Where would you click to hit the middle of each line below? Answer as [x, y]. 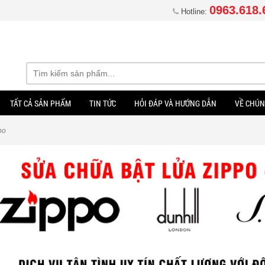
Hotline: [194, 12]
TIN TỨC [103, 103]
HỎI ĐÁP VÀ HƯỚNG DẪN [175, 103]
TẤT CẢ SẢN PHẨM [41, 103]
